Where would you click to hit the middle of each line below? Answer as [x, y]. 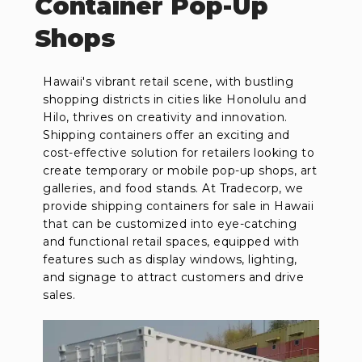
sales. [59, 295]
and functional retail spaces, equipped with [171, 241]
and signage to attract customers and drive [174, 277]
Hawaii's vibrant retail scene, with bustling [168, 81]
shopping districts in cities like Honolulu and [175, 99]
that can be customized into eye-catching [170, 223]
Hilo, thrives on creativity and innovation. [165, 117]
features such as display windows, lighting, [170, 259]
